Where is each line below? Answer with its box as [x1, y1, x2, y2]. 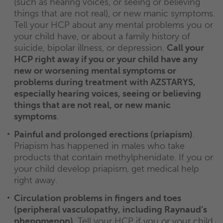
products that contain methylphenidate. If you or [14, 151, 213, 163]
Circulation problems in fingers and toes [14, 192, 181, 204]
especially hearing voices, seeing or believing [14, 88, 201, 99]
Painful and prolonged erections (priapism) [14, 128, 193, 140]
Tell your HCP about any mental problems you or [14, 19, 213, 30]
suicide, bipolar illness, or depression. [14, 42, 167, 53]
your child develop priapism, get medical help [14, 163, 199, 174]
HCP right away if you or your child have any [14, 53, 198, 65]
